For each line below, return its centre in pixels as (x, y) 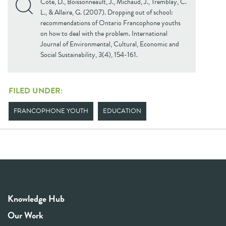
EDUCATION (122, 111)
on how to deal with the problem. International (104, 34)
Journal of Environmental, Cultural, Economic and (110, 44)
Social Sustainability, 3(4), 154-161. (89, 55)
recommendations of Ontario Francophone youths (110, 23)
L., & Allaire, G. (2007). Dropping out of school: (107, 12)
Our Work (25, 215)
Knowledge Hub (36, 199)
